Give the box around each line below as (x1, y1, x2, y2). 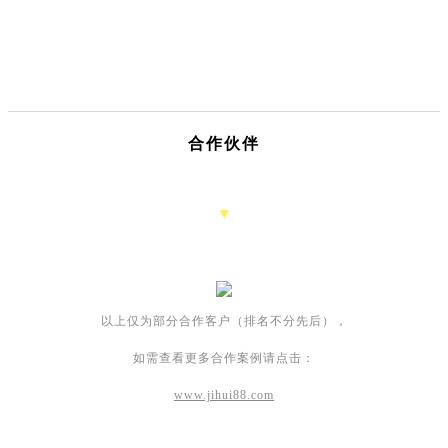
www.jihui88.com (174, 387, 274, 402)
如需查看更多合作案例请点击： (133, 350, 315, 365)
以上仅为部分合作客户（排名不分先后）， (100, 313, 348, 328)
